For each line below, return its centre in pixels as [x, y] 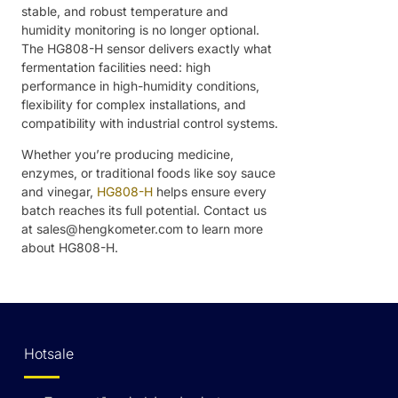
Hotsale [49, 354]
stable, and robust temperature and [125, 11]
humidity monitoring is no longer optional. [140, 29]
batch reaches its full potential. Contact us [144, 210]
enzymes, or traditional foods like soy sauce [148, 172]
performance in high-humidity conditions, [140, 85]
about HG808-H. [70, 247]
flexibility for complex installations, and [134, 104]
